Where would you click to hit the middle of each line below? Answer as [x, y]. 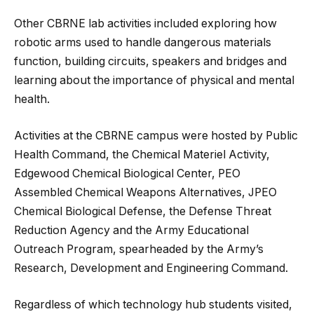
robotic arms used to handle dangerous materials [143, 43]
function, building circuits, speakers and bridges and [150, 62]
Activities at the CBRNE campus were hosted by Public [156, 135]
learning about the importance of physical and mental [154, 81]
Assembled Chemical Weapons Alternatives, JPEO [145, 192]
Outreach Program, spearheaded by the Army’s [139, 249]
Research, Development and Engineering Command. [151, 268]
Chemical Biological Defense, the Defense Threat [143, 211]
